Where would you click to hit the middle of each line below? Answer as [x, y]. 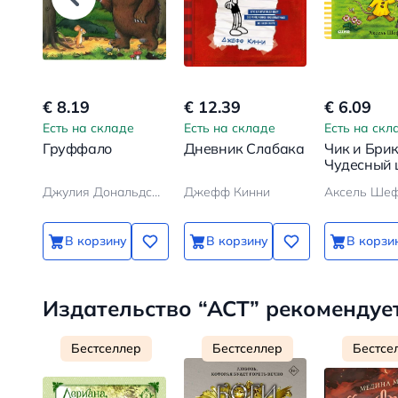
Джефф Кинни [227, 192]
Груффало [77, 149]
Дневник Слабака [244, 149]
